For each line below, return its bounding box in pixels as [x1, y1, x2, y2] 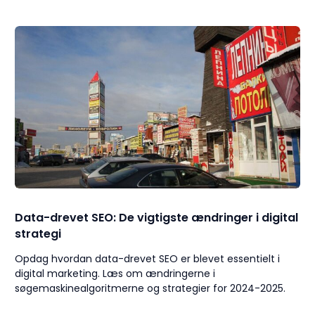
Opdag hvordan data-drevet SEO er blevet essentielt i [15, 252, 281, 266]
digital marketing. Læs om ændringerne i [15, 266, 216, 281]
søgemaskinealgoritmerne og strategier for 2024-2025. [15, 281, 286, 296]
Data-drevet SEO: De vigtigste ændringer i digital [15, 210, 299, 226]
